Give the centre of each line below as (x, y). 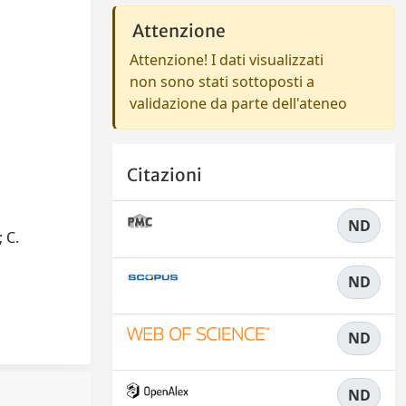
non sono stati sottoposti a (222, 82)
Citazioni (164, 175)
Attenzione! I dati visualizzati (227, 60)
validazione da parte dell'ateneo (238, 103)
